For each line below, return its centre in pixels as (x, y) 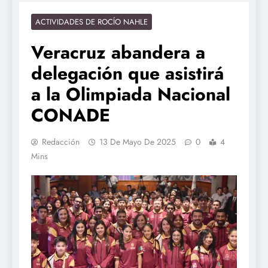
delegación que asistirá (127, 73)
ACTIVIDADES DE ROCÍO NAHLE (92, 22)
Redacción (61, 141)
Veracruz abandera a (118, 52)
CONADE (71, 115)
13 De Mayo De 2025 (138, 141)
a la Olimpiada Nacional (131, 94)
